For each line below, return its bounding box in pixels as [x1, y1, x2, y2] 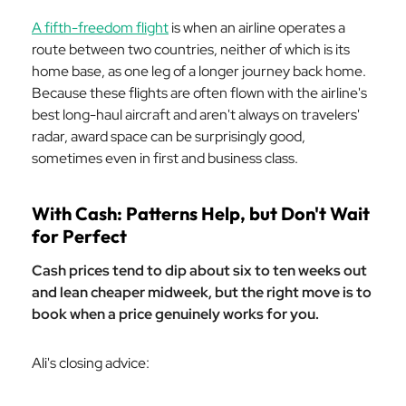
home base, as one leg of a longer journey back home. [32, 62, 366, 81]
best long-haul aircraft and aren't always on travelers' [32, 105, 360, 124]
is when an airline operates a [169, 18, 345, 37]
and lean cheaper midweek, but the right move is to [32, 283, 372, 302]
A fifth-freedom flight [32, 18, 169, 37]
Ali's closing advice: [32, 353, 150, 372]
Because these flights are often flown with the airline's [32, 83, 367, 102]
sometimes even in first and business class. [32, 149, 298, 168]
